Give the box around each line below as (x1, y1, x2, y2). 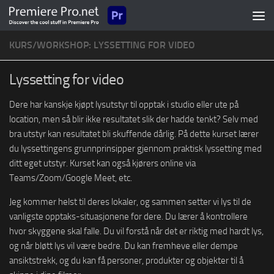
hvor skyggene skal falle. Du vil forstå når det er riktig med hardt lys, (9, 226, 264, 237)
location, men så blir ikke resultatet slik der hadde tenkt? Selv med (9, 114, 258, 125)
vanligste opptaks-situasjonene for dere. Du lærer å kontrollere (9, 211, 248, 222)
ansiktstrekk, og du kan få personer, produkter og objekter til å (9, 255, 243, 266)
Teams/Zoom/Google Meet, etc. (9, 172, 132, 183)
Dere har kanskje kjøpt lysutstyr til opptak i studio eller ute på (9, 99, 239, 110)
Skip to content (17, 12, 81, 23)
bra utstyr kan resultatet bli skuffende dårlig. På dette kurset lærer (9, 128, 259, 139)
